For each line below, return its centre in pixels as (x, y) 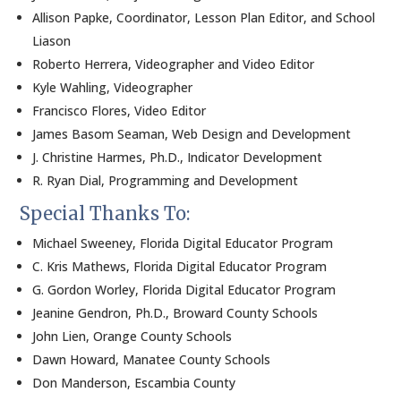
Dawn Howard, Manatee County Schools (152, 359)
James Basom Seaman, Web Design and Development (192, 134)
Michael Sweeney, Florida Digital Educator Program (183, 243)
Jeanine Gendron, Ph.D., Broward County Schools (175, 313)
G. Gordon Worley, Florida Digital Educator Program (184, 290)
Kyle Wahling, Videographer (113, 87)
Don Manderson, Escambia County (134, 383)
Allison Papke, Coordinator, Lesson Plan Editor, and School (204, 17)
